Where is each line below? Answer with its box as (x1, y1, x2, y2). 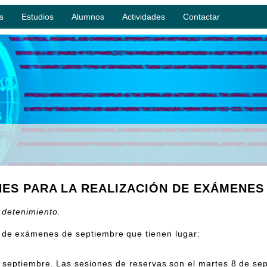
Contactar (183, 12, 220, 21)
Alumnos (72, 12, 104, 21)
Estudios (21, 12, 54, 21)
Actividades (122, 12, 165, 21)
